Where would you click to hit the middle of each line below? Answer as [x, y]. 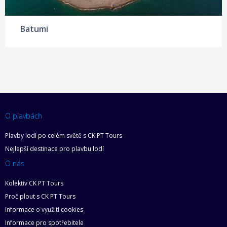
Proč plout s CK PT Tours [40, 196]
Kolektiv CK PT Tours [34, 183]
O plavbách [24, 116]
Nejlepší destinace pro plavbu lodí [54, 148]
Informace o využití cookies [44, 209]
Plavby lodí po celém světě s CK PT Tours [64, 135]
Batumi [34, 29]
